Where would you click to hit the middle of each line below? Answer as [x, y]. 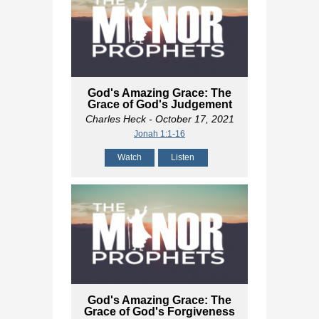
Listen [183, 158]
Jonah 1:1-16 [159, 134]
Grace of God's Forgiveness [159, 311]
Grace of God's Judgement [159, 105]
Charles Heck [115, 119]
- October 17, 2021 [190, 119]
